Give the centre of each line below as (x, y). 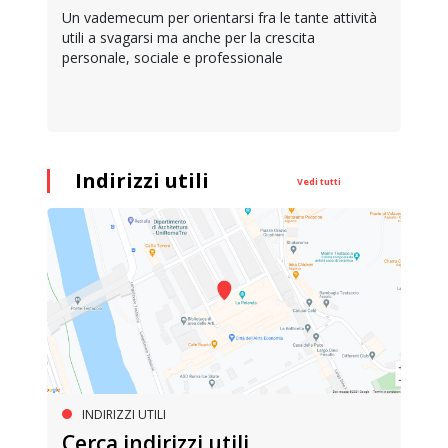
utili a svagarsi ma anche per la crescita (188, 38)
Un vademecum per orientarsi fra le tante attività (219, 18)
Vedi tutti (319, 181)
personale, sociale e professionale (172, 58)
